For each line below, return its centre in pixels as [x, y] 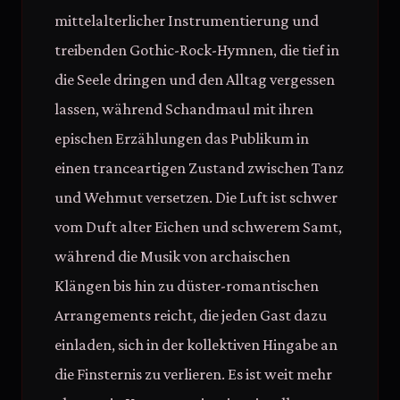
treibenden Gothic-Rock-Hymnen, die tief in [197, 50]
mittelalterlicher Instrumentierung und [187, 21]
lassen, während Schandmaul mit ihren [184, 109]
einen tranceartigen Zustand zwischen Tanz [199, 168]
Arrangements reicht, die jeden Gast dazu [191, 315]
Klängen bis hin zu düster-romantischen [187, 286]
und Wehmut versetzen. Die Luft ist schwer [196, 197]
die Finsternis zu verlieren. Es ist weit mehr [193, 374]
